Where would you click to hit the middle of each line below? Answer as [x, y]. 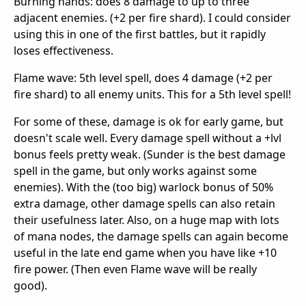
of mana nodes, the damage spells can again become [151, 236]
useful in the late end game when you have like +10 [145, 252]
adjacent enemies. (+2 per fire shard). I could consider [152, 17]
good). [30, 285]
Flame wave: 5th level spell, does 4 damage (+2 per [143, 78]
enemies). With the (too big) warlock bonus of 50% [143, 187]
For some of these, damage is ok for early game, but [149, 121]
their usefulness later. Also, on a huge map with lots [147, 220]
